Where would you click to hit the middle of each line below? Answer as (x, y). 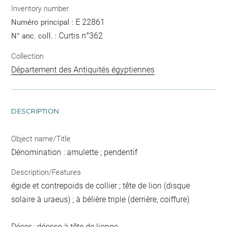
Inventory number (40, 9)
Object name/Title (41, 139)
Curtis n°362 (81, 36)
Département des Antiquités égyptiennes (83, 69)
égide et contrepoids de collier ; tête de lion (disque (101, 186)
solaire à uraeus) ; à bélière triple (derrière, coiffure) (101, 199)
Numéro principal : (44, 22)
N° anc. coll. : (35, 36)
